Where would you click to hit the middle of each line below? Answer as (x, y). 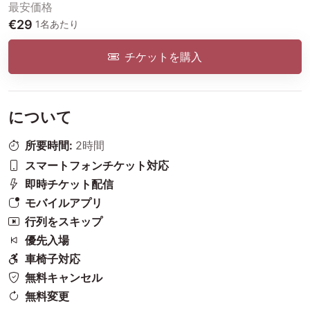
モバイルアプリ (64, 203)
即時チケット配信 (69, 184)
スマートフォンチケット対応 (97, 166)
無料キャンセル (64, 278)
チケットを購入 (163, 57)
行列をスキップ (64, 222)
